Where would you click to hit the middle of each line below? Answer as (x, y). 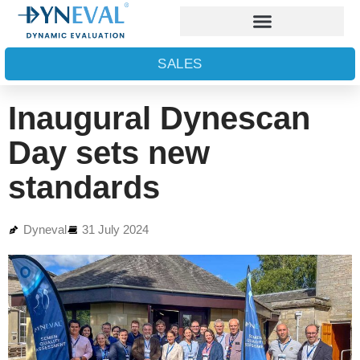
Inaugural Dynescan (159, 118)
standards (84, 187)
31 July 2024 (115, 229)
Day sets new (109, 152)
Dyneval (45, 229)
